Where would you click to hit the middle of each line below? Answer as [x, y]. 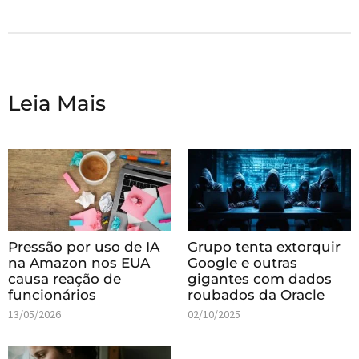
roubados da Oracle [256, 294]
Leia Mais [57, 103]
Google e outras [242, 262]
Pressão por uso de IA [84, 246]
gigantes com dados [260, 278]
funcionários [52, 294]
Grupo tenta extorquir [264, 246]
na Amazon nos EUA [79, 262]
